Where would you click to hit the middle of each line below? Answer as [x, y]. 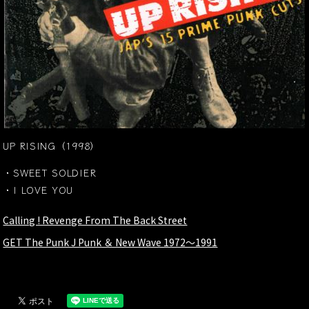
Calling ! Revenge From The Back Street [95, 220]
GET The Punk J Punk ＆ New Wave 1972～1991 [110, 242]
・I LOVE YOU [38, 189]
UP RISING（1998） [51, 145]
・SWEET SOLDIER [50, 172]
